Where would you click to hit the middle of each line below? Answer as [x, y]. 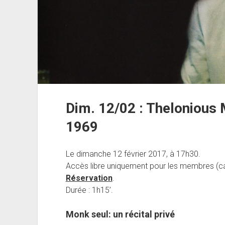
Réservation [89, 178]
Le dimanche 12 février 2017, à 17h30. [133, 154]
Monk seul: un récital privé [120, 214]
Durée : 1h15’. [89, 190]
